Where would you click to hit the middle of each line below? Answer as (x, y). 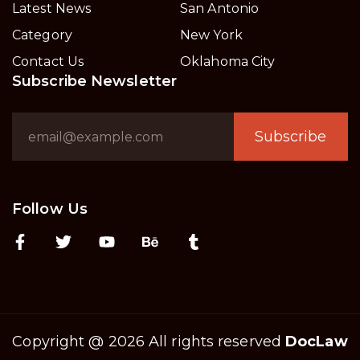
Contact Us (48, 62)
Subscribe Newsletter (94, 82)
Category (42, 35)
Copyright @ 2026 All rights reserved (149, 342)
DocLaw (317, 342)
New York (211, 35)
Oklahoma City (228, 62)
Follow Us (50, 209)
